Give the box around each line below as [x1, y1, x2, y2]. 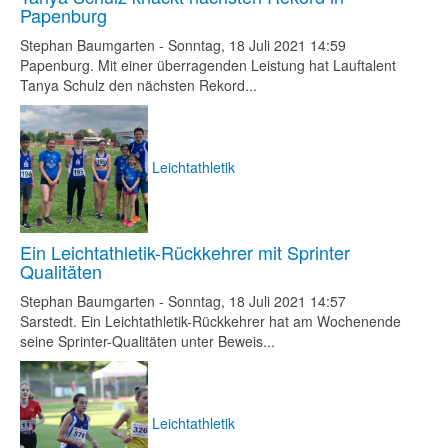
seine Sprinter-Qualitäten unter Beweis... [20, 331, 275, 351]
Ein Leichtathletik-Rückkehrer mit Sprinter [20, 239, 350, 265]
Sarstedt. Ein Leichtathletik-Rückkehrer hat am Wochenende [20, 311, 401, 331]
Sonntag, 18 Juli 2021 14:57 [168, 291, 346, 311]
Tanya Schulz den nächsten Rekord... [20, 75, 257, 95]
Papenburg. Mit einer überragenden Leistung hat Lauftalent [20, 55, 396, 75]
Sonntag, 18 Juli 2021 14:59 [168, 35, 346, 55]
